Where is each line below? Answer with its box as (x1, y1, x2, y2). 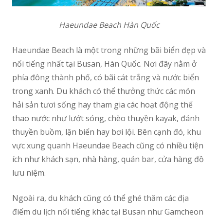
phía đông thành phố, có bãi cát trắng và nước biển (12, 72, 199, 83)
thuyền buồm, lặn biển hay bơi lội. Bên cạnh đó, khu (12, 127, 201, 138)
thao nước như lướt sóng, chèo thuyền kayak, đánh (12, 113, 200, 124)
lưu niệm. (12, 167, 46, 179)
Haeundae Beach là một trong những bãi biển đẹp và (12, 45, 206, 56)
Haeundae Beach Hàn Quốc (58, 19, 160, 31)
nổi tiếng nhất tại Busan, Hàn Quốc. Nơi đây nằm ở (12, 58, 197, 70)
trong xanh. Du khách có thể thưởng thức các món (12, 86, 195, 97)
